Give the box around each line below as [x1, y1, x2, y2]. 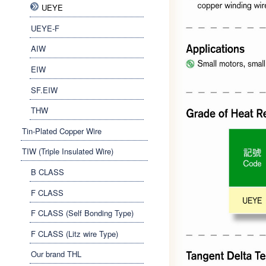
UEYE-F [31, 22, 59, 34]
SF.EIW [31, 84, 58, 96]
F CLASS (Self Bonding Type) [31, 207, 134, 219]
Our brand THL [31, 248, 81, 260]
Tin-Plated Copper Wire [22, 125, 102, 137]
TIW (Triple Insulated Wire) [22, 145, 113, 157]
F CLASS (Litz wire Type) [31, 227, 118, 239]
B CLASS [31, 166, 64, 178]
